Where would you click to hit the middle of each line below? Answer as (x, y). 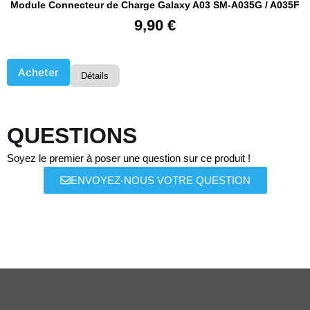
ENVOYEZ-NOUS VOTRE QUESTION (160, 181)
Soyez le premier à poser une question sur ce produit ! (129, 159)
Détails (95, 76)
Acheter (38, 73)
